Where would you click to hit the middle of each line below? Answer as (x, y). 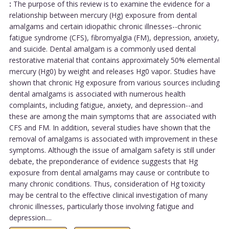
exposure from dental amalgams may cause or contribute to (109, 172)
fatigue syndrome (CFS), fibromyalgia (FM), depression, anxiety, (114, 37)
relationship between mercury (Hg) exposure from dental (103, 15)
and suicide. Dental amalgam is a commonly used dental (102, 49)
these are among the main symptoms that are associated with (112, 116)
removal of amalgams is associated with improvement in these (113, 139)
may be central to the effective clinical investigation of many (108, 195)
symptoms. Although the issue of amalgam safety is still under (112, 150)
